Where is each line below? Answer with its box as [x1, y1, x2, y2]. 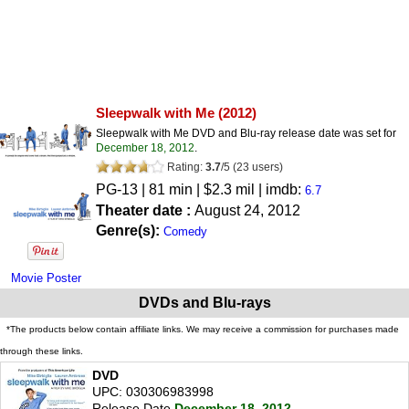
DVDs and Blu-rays [138, 294, 271, 310]
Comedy [163, 224, 207, 238]
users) [252, 160, 283, 173]
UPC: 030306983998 [92, 383, 214, 399]
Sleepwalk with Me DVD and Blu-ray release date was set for [96, 126, 396, 140]
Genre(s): [96, 222, 163, 238]
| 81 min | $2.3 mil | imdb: [138, 181, 305, 197]
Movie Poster [10, 270, 81, 285]
